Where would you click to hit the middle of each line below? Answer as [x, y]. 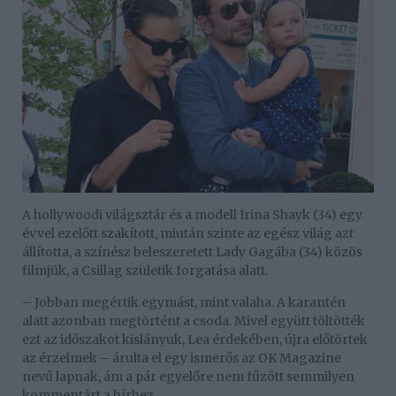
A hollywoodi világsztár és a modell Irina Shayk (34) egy [192, 214]
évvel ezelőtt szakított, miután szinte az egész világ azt [188, 233]
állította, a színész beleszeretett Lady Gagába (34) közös [192, 251]
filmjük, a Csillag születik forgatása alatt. [145, 270]
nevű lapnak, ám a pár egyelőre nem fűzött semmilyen [188, 376]
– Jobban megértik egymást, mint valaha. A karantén [184, 302]
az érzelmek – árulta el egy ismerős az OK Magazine [182, 358]
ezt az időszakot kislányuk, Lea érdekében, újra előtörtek [195, 339]
